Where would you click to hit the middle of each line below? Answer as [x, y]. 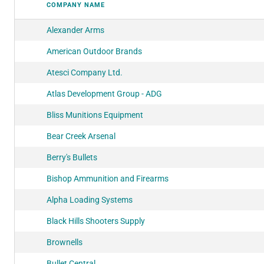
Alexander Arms [75, 30]
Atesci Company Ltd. [85, 72]
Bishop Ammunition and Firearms [108, 178]
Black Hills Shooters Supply [96, 221]
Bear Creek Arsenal [81, 136]
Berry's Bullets [72, 157]
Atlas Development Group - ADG [104, 93]
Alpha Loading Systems [90, 199]
